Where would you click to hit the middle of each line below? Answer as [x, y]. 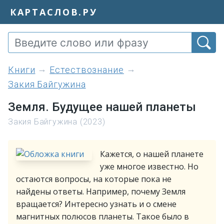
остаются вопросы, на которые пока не [94, 179]
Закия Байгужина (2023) [57, 122]
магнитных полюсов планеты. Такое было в [102, 216]
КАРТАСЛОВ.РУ [54, 12]
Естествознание [87, 70]
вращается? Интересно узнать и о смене [96, 204]
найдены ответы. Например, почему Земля [101, 191]
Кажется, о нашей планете [152, 154]
